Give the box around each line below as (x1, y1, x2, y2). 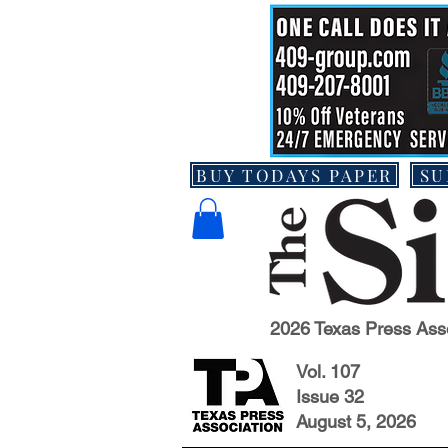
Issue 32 (296, 386, 364, 407)
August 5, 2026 (296, 411, 416, 432)
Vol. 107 (296, 361, 360, 382)
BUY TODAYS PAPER (196, 164, 393, 186)
